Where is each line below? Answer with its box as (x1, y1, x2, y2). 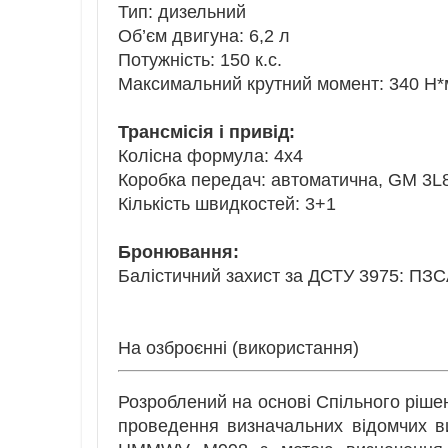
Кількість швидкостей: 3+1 (118, 194, 336, 215)
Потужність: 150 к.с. (118, 50, 282, 71)
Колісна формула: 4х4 (118, 146, 303, 167)
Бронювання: (118, 242, 239, 263)
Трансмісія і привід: (118, 122, 295, 143)
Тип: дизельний (118, 2, 246, 23)
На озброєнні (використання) (118, 338, 359, 359)
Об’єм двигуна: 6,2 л (118, 26, 290, 47)
